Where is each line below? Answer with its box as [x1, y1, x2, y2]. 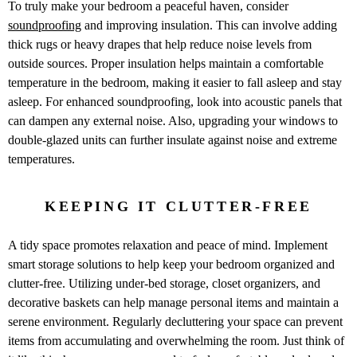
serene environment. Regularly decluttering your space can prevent [8, 314, 343, 328]
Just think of [283, 333, 344, 347]
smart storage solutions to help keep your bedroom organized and [8, 257, 335, 271]
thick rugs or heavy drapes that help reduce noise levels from [8, 37, 312, 51]
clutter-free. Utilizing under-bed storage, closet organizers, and [8, 276, 320, 290]
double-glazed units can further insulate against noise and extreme [8, 132, 337, 147]
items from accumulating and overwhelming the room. [8, 333, 283, 347]
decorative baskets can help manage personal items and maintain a [8, 295, 339, 309]
